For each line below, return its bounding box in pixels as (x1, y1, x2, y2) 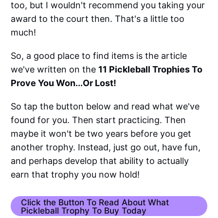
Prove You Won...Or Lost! (11, 78, 117, 88)
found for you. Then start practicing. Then (11, 115, 186, 125)
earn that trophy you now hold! (11, 169, 140, 180)
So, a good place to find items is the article (11, 51, 187, 61)
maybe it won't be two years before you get (11, 128, 192, 139)
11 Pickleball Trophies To (98, 64, 203, 74)
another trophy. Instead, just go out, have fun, (11, 142, 201, 152)
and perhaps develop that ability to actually (11, 156, 189, 166)
